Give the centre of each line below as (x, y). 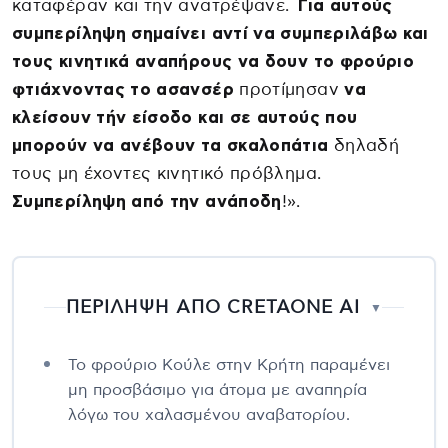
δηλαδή (366, 145)
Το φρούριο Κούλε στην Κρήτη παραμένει (229, 364)
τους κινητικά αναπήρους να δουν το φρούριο (213, 61)
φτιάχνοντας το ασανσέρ (123, 89)
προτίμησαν (286, 89)
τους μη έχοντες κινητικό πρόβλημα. (167, 173)
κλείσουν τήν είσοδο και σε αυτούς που (185, 117)
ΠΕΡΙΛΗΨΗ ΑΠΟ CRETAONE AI (213, 307)
